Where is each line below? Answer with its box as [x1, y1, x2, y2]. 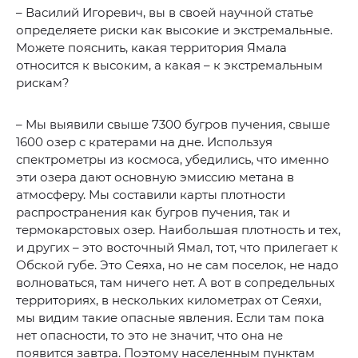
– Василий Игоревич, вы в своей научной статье [16, 4, 313, 20]
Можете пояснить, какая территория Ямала [16, 39, 287, 55]
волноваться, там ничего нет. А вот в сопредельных [16, 274, 335, 290]
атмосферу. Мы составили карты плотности [16, 186, 285, 202]
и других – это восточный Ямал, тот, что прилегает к [16, 239, 338, 255]
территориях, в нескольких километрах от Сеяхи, [16, 292, 321, 308]
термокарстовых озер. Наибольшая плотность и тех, [16, 221, 340, 237]
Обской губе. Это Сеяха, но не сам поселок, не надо [16, 257, 339, 272]
